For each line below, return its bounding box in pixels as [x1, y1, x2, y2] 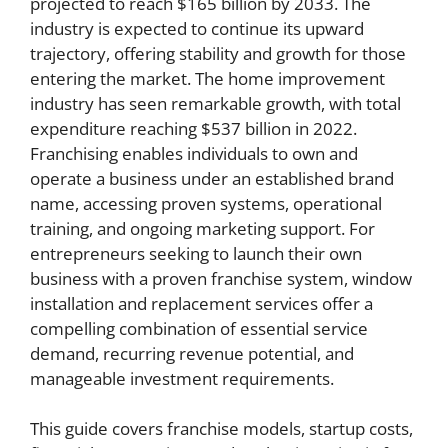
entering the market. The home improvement [30, 66, 385, 90]
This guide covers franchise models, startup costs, [30, 417, 413, 440]
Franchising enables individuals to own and [30, 141, 358, 165]
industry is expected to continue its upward [30, 16, 364, 40]
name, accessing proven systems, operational [30, 191, 382, 215]
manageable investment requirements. [30, 366, 334, 390]
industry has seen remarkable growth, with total [30, 91, 401, 115]
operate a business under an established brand [30, 166, 394, 190]
